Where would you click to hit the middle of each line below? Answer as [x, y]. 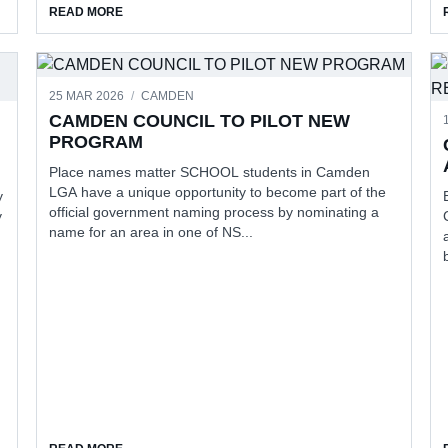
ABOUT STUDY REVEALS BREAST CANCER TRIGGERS [283, 10]
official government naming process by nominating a [214, 211]
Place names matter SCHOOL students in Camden [210, 171]
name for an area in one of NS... [151, 231]
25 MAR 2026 [88, 95]
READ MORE [86, 11]
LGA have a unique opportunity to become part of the [218, 191]
